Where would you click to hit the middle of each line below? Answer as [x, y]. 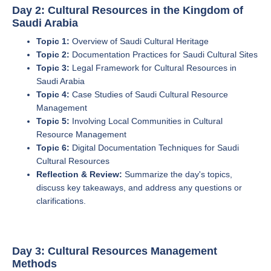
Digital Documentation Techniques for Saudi [154, 148]
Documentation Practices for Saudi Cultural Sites [164, 54]
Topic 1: [53, 41]
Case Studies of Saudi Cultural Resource [149, 94]
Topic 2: [53, 54]
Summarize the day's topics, [177, 174]
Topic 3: [53, 68]
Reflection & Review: [79, 174]
